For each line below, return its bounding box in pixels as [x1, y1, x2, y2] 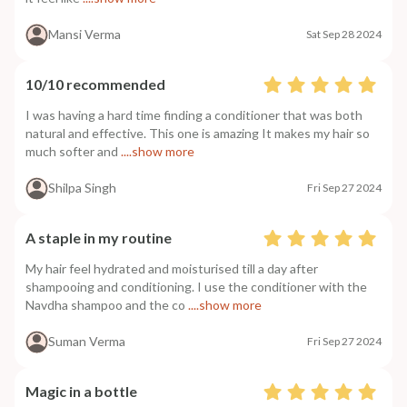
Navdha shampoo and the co [25, 296, 185, 313]
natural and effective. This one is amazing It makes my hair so [25, 124, 370, 141]
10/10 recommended [25, 74, 165, 93]
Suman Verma [48, 333, 125, 350]
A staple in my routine [25, 228, 172, 246]
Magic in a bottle [25, 382, 137, 400]
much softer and [25, 143, 121, 159]
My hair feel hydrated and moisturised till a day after [25, 260, 318, 276]
